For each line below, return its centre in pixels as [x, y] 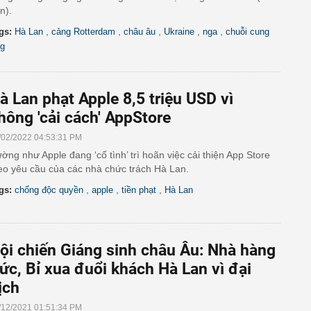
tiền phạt [139, 190]
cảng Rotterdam [83, 32]
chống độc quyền [49, 190]
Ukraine [179, 32]
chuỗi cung [247, 32]
